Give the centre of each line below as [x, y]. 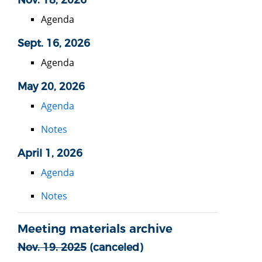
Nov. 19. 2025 [52, 247]
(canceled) [115, 247]
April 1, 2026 [50, 153]
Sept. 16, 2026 [54, 43]
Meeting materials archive [95, 228]
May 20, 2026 [51, 86]
